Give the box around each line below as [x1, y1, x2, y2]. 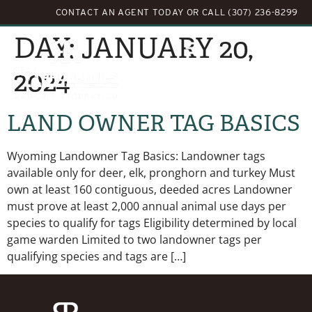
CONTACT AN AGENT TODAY [55, 7, 185, 17]
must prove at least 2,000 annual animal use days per [7, 198, 286, 214]
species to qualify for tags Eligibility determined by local [7, 214, 297, 231]
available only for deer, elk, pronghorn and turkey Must [7, 164, 295, 180]
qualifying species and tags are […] [7, 248, 186, 264]
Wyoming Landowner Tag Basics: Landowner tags [7, 148, 265, 164]
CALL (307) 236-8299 [201, 7, 298, 17]
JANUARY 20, [81, 30, 253, 66]
